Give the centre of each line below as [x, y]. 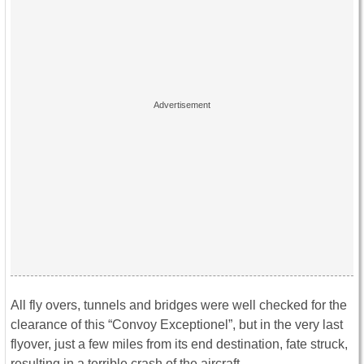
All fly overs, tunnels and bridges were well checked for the [179, 305]
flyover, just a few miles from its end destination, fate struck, [179, 344]
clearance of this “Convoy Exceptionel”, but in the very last [177, 324]
